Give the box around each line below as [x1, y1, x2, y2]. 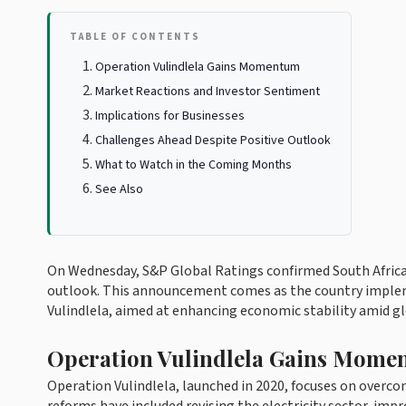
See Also [95, 180, 143, 198]
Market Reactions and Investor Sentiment [95, 82, 320, 101]
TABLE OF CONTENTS [70, 30, 200, 43]
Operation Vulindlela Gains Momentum [95, 58, 300, 76]
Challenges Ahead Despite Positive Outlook [95, 131, 331, 150]
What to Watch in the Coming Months [95, 156, 292, 174]
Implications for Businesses [95, 107, 245, 125]
